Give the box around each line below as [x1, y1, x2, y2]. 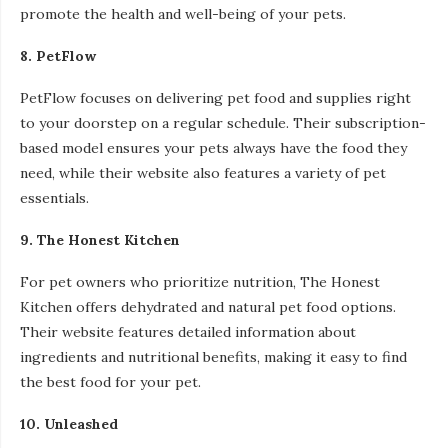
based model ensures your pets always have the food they [20, 138, 407, 157]
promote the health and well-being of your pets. [20, 4, 346, 23]
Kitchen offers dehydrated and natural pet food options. [20, 297, 396, 316]
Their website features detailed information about [20, 322, 356, 341]
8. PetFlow [20, 46, 96, 65]
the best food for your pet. [20, 372, 201, 391]
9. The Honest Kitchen [20, 230, 180, 249]
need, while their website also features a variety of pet [20, 163, 386, 182]
